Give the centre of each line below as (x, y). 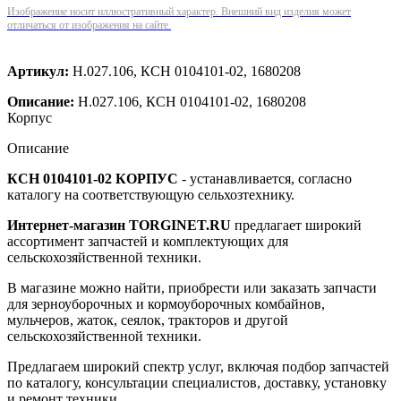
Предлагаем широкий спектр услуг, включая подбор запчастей (198, 366)
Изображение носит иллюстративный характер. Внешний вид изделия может (179, 11)
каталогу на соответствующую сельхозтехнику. (151, 194)
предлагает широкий (296, 225)
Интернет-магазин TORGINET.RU (119, 225)
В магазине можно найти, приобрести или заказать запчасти (192, 287)
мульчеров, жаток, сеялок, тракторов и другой (148, 320)
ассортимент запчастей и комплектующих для (148, 241)
